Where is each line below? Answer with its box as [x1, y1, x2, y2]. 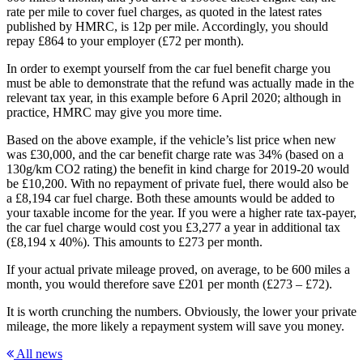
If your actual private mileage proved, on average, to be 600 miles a [6, 262, 350, 276]
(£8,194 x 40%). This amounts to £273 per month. [6, 234, 263, 249]
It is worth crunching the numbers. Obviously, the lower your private [6, 304, 357, 318]
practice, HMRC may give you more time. [6, 105, 222, 119]
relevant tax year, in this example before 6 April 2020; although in [6, 90, 341, 105]
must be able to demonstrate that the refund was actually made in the [6, 75, 354, 90]
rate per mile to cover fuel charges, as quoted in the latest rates [6, 4, 322, 19]
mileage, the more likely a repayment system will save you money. [6, 318, 344, 333]
